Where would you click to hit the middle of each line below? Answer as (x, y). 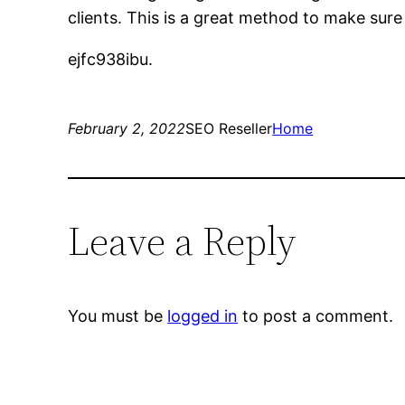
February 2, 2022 (127, 129)
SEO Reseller (229, 129)
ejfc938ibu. (111, 60)
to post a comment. (316, 316)
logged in (203, 316)
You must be (118, 316)
